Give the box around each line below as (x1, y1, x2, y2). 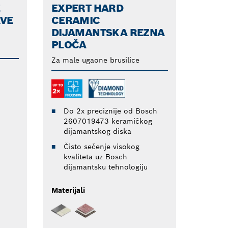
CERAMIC (51, 13, 100, 27)
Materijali (51, 185, 85, 195)
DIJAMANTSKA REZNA (51, 25, 165, 39)
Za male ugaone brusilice (51, 55, 139, 65)
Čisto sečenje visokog (63, 141, 139, 151)
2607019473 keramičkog (63, 116, 152, 126)
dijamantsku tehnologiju (63, 162, 148, 172)
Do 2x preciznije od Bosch (63, 106, 157, 116)
